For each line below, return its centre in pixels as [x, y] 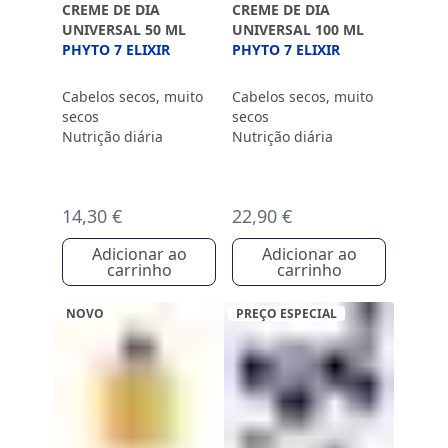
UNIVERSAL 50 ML [124, 29]
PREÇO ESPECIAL [286, 313]
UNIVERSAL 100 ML [298, 29]
